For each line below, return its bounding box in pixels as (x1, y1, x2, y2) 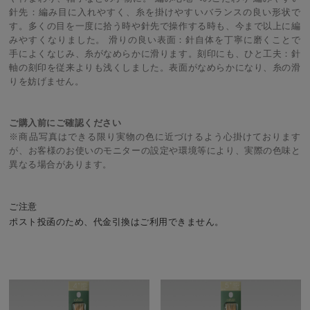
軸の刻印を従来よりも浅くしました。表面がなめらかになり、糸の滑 (9, 62, 301, 73)
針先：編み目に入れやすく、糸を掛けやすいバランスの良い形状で (9, 7, 301, 18)
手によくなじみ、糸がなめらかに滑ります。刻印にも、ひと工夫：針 (9, 48, 301, 60)
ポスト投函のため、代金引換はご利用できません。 (9, 217, 224, 228)
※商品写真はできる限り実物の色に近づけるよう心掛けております (9, 131, 301, 143)
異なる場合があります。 (9, 159, 112, 170)
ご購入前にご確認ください (9, 118, 122, 129)
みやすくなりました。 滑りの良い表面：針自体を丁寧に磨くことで (9, 35, 301, 46)
